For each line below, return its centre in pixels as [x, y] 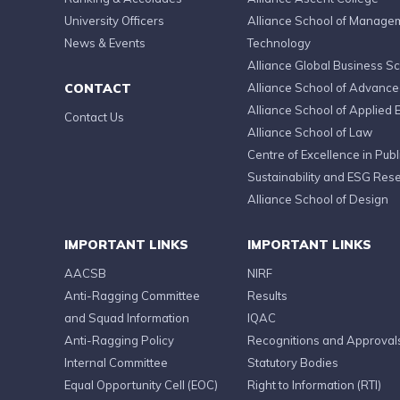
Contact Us [94, 117]
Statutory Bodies [293, 362]
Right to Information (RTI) [314, 385]
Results [267, 296]
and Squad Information [127, 318]
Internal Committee [116, 362]
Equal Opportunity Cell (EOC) [141, 385]
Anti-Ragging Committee [132, 296]
